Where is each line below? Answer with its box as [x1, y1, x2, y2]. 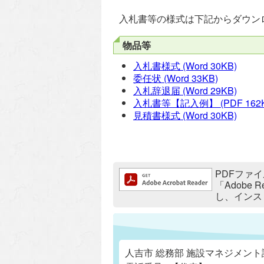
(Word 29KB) [180, 84, 237, 98]
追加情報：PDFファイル [118, 166, 222, 180]
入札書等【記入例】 [133, 96, 218, 110]
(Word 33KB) [161, 71, 218, 85]
